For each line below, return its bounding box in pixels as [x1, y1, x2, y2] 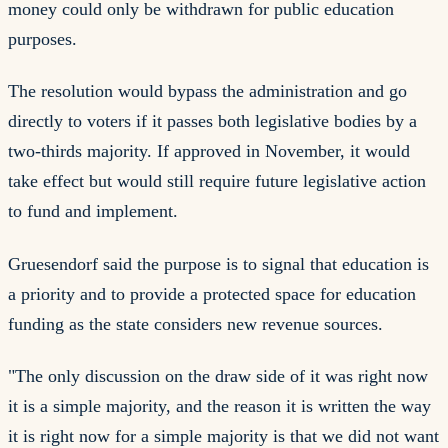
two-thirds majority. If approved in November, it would [8, 141, 410, 162]
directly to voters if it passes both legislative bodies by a [8, 111, 417, 132]
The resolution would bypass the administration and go [8, 81, 407, 102]
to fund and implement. [8, 201, 178, 222]
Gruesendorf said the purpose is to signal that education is [8, 253, 429, 274]
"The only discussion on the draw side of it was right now [8, 366, 428, 387]
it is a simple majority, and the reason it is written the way [8, 396, 431, 417]
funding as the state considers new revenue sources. [8, 313, 383, 334]
